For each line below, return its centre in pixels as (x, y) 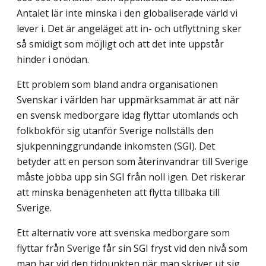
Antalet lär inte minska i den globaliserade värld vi (127, 13)
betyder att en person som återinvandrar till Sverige (132, 161)
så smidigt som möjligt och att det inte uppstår (120, 44)
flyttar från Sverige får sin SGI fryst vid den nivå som (132, 248)
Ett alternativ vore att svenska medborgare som (123, 232)
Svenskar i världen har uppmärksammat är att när (128, 99)
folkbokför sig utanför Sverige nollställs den (115, 130)
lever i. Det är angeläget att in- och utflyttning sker (129, 28)
